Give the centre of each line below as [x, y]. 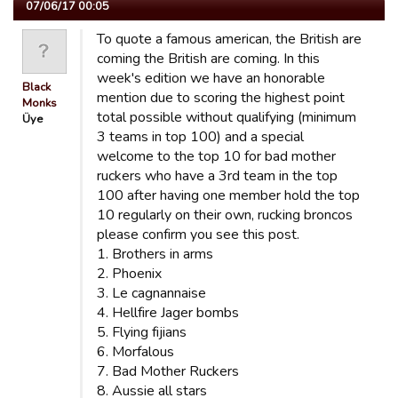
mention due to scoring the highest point [221, 98]
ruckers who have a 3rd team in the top [217, 176]
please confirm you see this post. [198, 235]
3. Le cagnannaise [151, 293]
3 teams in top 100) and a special [200, 137]
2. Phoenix [129, 274]
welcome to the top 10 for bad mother [216, 156]
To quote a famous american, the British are [229, 39]
